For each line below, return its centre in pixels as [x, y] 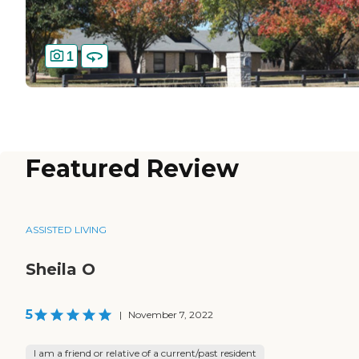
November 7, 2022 [171, 315]
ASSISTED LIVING [66, 230]
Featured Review [132, 169]
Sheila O [61, 270]
